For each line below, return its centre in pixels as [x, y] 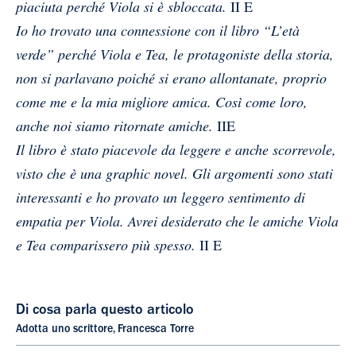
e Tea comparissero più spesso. [106, 244]
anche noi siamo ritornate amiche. [114, 125]
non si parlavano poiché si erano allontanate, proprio [171, 77]
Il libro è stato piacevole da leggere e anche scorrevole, [176, 149]
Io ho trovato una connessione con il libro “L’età [158, 30]
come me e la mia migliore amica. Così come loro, [162, 101]
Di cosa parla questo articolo [105, 311]
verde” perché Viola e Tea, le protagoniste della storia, [175, 54]
